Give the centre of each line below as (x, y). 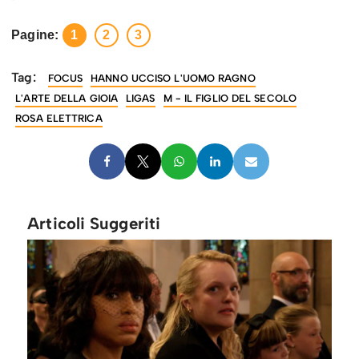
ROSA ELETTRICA (59, 119)
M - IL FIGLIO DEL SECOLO (230, 99)
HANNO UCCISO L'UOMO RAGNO (173, 79)
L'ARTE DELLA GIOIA (67, 99)
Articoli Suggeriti (94, 224)
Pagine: (35, 35)
